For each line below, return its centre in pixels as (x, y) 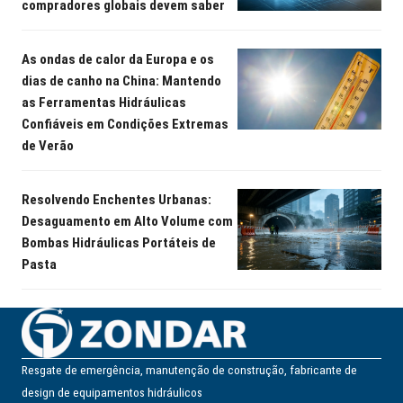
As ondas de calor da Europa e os (118, 60)
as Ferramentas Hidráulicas (104, 103)
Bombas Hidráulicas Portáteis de (119, 243)
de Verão (48, 146)
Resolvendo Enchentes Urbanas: (116, 200)
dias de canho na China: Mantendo (121, 81)
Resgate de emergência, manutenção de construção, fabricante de (189, 370)
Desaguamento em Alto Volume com (127, 222)
